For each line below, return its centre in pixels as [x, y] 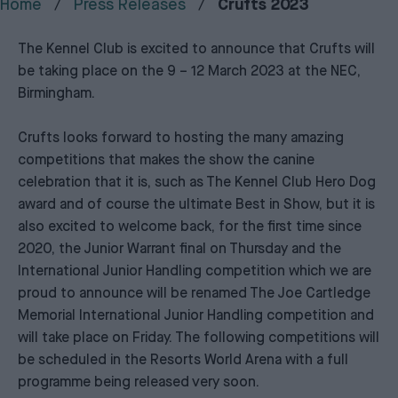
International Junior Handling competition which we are [195, 272]
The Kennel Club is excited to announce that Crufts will [196, 50]
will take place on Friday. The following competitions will [199, 338]
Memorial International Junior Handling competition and [196, 316]
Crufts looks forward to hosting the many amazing [181, 139]
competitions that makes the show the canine [166, 161]
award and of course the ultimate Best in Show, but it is [196, 205]
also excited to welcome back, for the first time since [190, 227]
